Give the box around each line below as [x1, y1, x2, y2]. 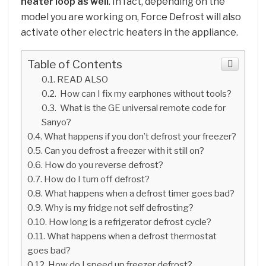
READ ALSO [57, 73, 109, 85]
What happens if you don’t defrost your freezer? [44, 130, 237, 142]
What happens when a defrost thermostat [47, 230, 217, 242]
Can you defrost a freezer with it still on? [45, 144, 205, 156]
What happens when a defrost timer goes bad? [45, 187, 235, 199]
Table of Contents [27, 56, 122, 71]
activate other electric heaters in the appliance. [21, 26, 238, 38]
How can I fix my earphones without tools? [58, 87, 232, 99]
